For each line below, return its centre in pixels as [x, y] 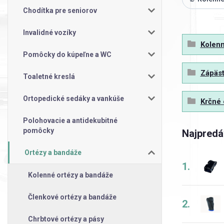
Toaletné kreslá [49, 76]
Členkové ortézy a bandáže [72, 197]
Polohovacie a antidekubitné [70, 120]
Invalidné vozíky [49, 32]
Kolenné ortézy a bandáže [70, 175]
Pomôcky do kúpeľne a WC [67, 54]
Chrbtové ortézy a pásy [66, 219]
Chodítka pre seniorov [60, 10]
